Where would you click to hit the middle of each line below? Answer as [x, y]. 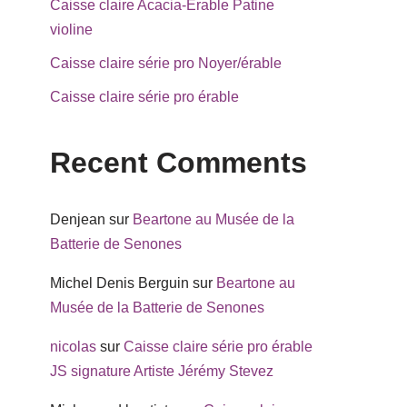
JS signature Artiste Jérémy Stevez [162, 372]
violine [71, 30]
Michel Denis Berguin [119, 283]
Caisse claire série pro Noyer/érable [166, 64]
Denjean [78, 220]
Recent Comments [179, 163]
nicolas [73, 347]
